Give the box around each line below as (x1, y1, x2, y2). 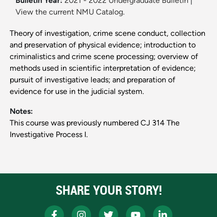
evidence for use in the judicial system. (10, 87, 144, 96)
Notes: (10, 107, 33, 116)
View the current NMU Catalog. (15, 7, 124, 17)
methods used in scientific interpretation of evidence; (10, 63, 196, 73)
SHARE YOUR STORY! (55, 182, 162, 199)
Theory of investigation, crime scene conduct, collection (10, 29, 205, 38)
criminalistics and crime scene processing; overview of (10, 52, 198, 62)
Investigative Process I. (10, 130, 88, 139)
